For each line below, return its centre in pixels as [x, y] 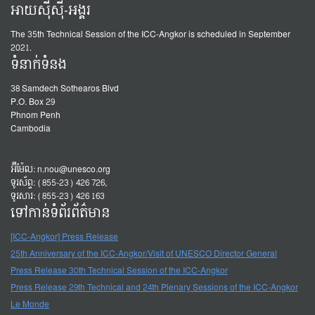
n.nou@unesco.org [74, 169]
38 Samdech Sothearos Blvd [65, 89]
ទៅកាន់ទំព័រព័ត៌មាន [60, 213]
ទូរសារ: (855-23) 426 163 [58, 196]
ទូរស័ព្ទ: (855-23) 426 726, [59, 183]
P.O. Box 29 [33, 102]
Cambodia [31, 129]
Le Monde [30, 304]
